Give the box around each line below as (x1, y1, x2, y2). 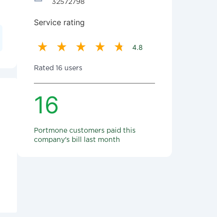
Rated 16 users (34, 65, 82, 71)
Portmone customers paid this (34, 128, 136, 134)
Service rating (34, 17, 85, 27)
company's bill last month (34, 137, 120, 143)
